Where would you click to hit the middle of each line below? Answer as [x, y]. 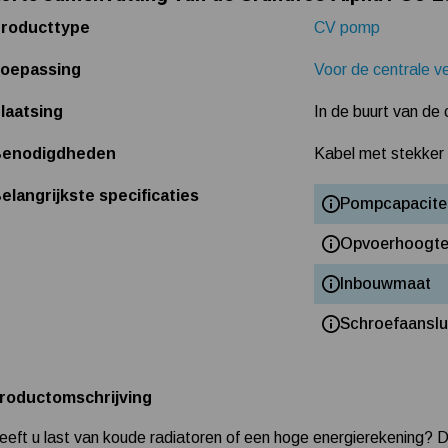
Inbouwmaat [386, 284]
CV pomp [347, 28]
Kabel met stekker [379, 154]
